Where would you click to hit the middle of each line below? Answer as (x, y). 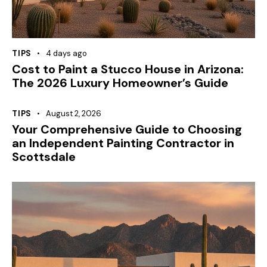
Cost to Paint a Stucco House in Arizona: (128, 69)
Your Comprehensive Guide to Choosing (127, 130)
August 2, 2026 (73, 114)
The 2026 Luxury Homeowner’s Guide (120, 83)
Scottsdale (44, 157)
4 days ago (66, 54)
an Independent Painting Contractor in (123, 143)
